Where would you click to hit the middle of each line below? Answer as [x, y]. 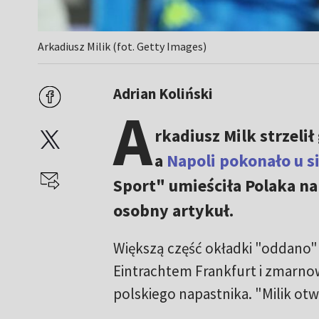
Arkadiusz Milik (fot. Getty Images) [122, 47]
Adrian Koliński [163, 94]
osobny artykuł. [173, 211]
